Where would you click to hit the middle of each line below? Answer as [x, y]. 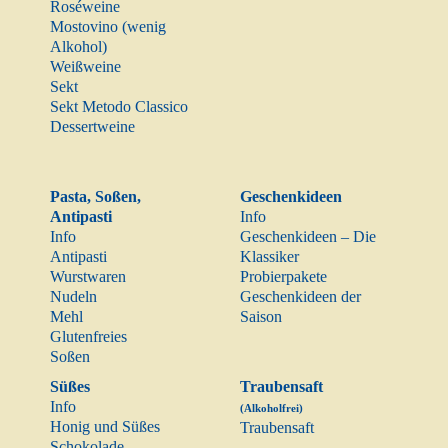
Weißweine [85, 67]
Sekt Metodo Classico [119, 107]
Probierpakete [283, 277]
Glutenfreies [88, 337]
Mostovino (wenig [108, 27]
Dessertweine [92, 127]
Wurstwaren [88, 277]
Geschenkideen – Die [308, 237]
